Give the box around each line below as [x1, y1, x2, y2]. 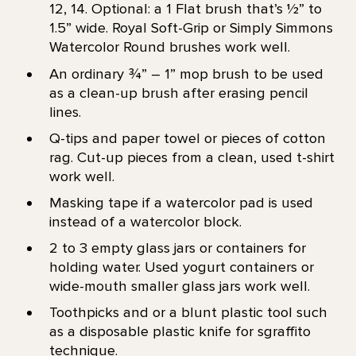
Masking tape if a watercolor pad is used [48, 193, 313, 211]
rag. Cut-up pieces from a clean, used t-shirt [48, 148, 335, 166]
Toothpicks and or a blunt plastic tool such [48, 304, 327, 322]
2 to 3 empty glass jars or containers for [48, 239, 306, 257]
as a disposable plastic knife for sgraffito [48, 323, 311, 341]
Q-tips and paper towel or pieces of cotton [48, 129, 326, 147]
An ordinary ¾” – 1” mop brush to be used [48, 64, 323, 83]
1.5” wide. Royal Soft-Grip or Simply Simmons [48, 19, 333, 37]
